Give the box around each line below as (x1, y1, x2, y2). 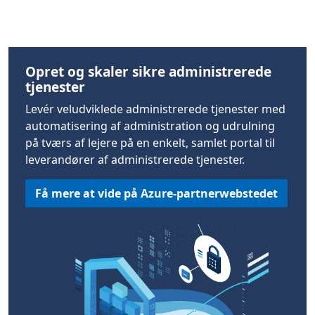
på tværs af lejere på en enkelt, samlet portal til (25, 135, 275, 150)
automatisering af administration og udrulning (25, 118, 275, 134)
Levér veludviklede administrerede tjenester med (25, 101, 285, 117)
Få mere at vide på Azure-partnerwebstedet (35, 186, 278, 201)
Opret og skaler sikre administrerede (25, 63, 271, 81)
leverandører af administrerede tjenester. (25, 152, 245, 167)
